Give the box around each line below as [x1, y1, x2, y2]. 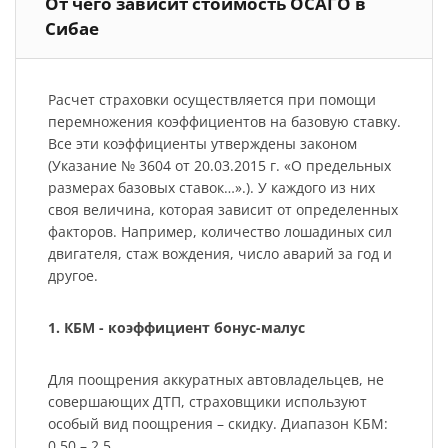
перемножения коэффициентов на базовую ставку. [47, 112, 401, 132]
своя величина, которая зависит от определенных [47, 200, 398, 220]
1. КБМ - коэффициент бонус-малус [47, 318, 305, 338]
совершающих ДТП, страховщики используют [47, 392, 367, 412]
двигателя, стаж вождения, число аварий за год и [47, 244, 392, 264]
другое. [47, 266, 98, 286]
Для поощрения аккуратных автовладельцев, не [47, 370, 384, 390]
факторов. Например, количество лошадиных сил [47, 222, 392, 242]
